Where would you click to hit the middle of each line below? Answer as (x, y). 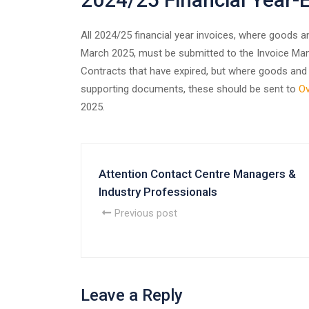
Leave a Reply (132, 295)
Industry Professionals (158, 191)
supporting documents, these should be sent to (190, 89)
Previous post (146, 213)
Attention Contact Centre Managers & (197, 173)
